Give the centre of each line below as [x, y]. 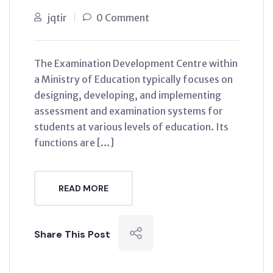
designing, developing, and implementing [128, 95]
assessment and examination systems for [129, 111]
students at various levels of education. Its [131, 127]
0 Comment [123, 18]
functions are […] [74, 143]
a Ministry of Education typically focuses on [133, 79]
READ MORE [83, 188]
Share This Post [72, 234]
